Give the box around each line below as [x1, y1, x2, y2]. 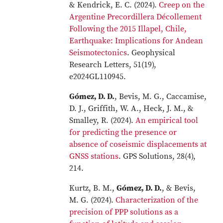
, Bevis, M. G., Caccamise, [114, 92, 207, 102]
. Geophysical [127, 48, 176, 58]
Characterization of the [115, 195, 199, 205]
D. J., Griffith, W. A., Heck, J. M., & [69, 104, 194, 113]
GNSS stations [69, 151, 119, 161]
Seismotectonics [69, 48, 127, 58]
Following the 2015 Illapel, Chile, [69, 24, 187, 34]
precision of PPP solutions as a [69, 207, 179, 217]
